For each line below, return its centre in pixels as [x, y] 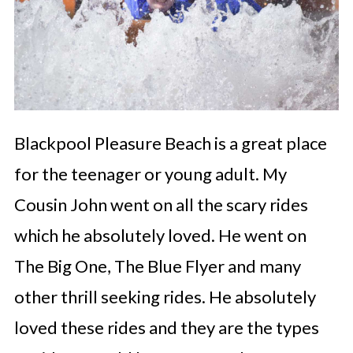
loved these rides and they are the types [166, 327]
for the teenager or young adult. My [150, 173]
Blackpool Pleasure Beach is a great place [170, 143]
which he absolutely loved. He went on [160, 235]
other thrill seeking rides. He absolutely [165, 296]
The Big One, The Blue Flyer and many [157, 266]
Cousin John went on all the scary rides [161, 204]
